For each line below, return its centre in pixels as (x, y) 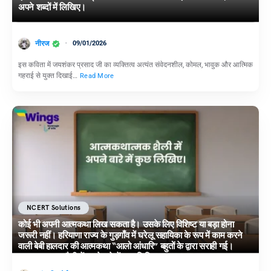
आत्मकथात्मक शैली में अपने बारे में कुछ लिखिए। (91, 257)
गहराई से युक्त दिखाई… (49, 76)
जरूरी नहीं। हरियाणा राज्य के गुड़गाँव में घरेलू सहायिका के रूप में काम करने (130, 236)
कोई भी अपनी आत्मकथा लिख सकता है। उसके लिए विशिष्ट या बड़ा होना (126, 225)
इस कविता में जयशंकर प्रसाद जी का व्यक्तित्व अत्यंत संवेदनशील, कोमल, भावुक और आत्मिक (135, 65)
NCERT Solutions (54, 208)
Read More (97, 76)
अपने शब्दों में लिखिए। (52, 8)
